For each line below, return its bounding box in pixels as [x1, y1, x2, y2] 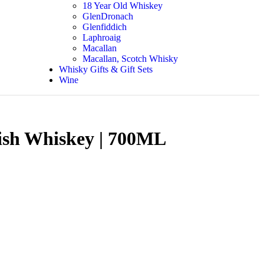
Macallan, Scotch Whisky [82, 54, 178, 64]
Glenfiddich [82, 22, 127, 32]
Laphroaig [82, 32, 121, 42]
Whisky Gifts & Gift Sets [58, 64, 153, 74]
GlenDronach [82, 11, 133, 21]
